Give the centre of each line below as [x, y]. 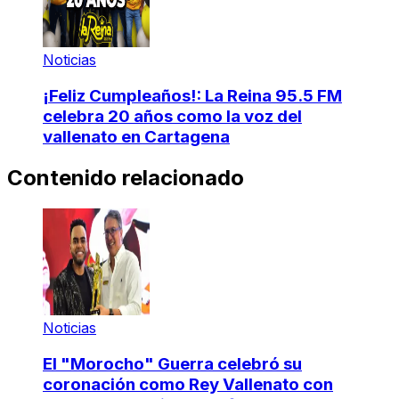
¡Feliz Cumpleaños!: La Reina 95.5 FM [192, 96]
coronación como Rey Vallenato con [188, 384]
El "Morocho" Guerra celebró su [172, 363]
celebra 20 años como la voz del [172, 117]
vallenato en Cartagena [136, 137]
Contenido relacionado [126, 178]
